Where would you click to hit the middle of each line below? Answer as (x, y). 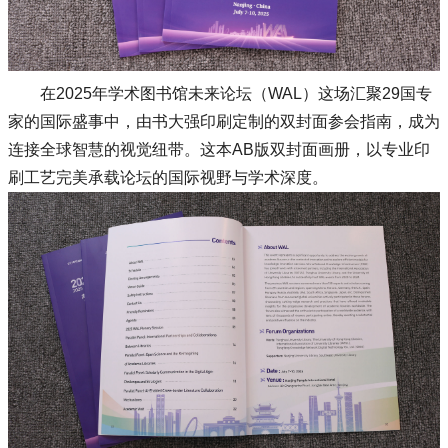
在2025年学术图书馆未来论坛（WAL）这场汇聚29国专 (236, 93)
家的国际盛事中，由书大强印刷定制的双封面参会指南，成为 (224, 121)
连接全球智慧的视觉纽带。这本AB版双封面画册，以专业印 (219, 149)
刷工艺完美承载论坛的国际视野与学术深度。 (168, 177)
